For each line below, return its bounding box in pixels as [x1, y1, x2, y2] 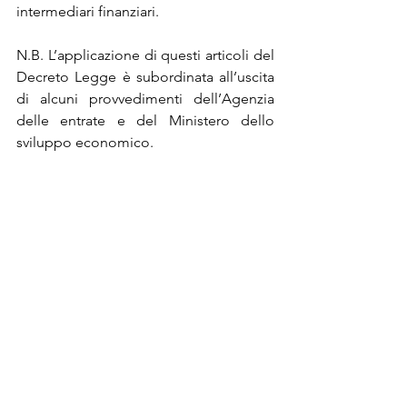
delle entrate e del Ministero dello [16, 111, 274, 129]
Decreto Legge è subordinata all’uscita [16, 67, 274, 85]
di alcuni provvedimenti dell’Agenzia [16, 89, 274, 107]
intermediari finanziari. [16, 2, 159, 20]
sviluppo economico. [16, 133, 154, 151]
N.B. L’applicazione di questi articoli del [16, 45, 274, 64]
